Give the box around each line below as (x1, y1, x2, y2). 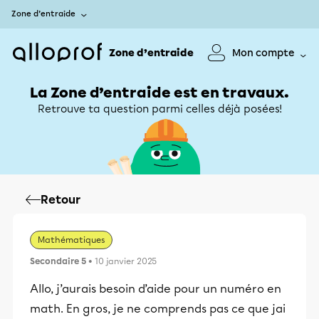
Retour (41, 193, 80, 206)
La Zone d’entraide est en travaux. (30, 84, 289, 101)
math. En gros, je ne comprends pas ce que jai (30, 302, 286, 315)
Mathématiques (38, 235, 105, 245)
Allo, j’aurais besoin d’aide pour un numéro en (30, 282, 281, 296)
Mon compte (232, 46, 295, 59)
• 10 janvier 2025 (86, 256, 157, 266)
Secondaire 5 (30, 256, 86, 266)
